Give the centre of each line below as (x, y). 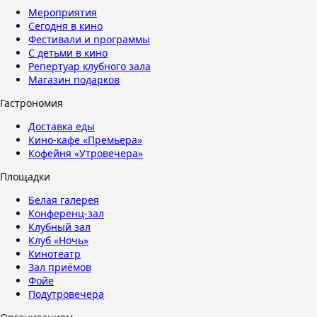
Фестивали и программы (89, 39)
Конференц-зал (66, 213)
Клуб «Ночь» (58, 240)
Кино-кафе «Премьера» (85, 140)
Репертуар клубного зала (90, 66)
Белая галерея (64, 200)
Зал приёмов (60, 267)
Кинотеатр (54, 254)
